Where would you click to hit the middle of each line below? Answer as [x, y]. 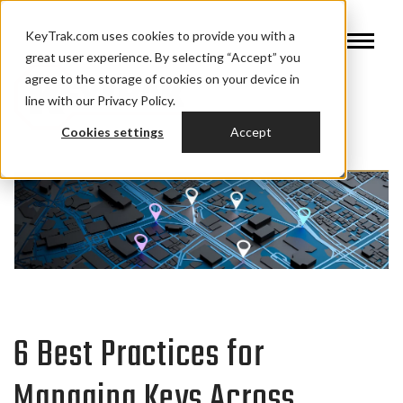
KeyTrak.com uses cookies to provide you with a [160, 36]
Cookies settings [112, 132]
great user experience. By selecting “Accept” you [163, 57]
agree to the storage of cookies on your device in [162, 79]
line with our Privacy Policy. [100, 100]
